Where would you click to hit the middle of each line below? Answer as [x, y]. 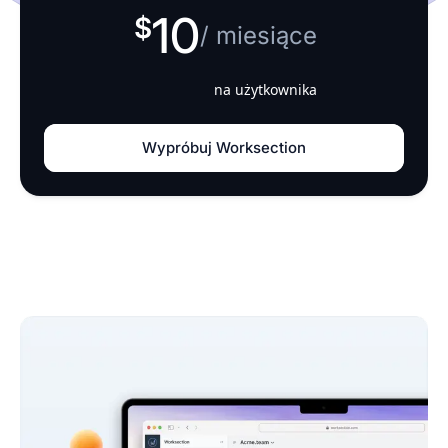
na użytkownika [265, 89]
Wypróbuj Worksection [224, 147]
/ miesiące [258, 35]
